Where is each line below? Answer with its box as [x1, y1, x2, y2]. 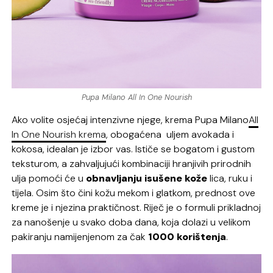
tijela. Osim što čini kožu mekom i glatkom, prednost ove [12, 186, 256, 199]
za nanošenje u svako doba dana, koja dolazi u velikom [12, 215, 251, 229]
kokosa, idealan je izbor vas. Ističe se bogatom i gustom [12, 142, 255, 155]
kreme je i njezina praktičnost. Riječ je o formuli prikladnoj [12, 200, 261, 214]
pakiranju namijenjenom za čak [12, 230, 149, 243]
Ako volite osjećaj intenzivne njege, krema [12, 113, 196, 126]
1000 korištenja [148, 230, 227, 243]
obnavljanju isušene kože [86, 171, 208, 185]
